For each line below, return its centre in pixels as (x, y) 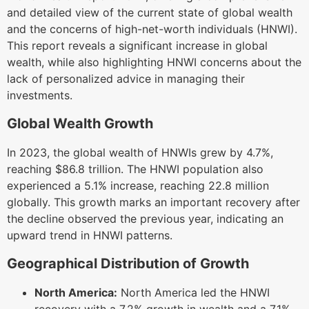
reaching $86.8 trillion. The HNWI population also (135, 169)
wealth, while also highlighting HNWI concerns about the (154, 62)
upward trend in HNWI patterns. (90, 235)
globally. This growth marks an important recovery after (153, 202)
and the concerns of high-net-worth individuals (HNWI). (152, 29)
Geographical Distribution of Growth (128, 264)
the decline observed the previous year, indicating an (145, 218)
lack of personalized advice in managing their (126, 79)
